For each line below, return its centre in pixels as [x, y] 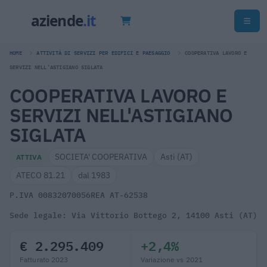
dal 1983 [94, 175]
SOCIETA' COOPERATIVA [101, 156]
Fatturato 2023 [44, 259]
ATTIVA [29, 156]
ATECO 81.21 [41, 175]
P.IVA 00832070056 [50, 195]
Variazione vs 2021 [172, 259]
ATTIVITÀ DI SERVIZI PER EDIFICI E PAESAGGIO [103, 53]
